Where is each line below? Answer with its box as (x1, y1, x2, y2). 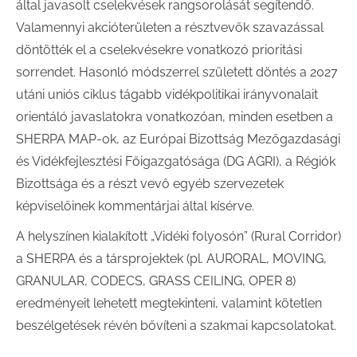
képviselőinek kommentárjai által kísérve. (16, 198, 254, 214)
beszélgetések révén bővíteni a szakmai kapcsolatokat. (16, 318, 336, 333)
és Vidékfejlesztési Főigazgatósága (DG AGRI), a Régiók (16, 154, 335, 169)
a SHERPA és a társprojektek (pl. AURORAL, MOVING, (16, 251, 327, 266)
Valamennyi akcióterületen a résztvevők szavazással (16, 20, 324, 35)
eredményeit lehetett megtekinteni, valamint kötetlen (16, 296, 322, 311)
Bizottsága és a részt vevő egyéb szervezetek (16, 176, 284, 191)
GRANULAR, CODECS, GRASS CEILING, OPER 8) (16, 273, 296, 288)
